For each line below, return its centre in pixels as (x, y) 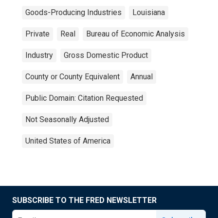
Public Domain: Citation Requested (84, 98)
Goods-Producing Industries (73, 12)
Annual (142, 77)
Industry (39, 55)
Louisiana (149, 12)
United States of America (68, 141)
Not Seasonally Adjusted (67, 119)
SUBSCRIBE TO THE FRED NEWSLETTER (84, 200)
